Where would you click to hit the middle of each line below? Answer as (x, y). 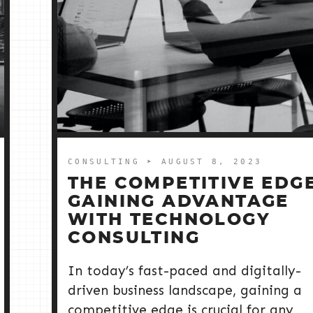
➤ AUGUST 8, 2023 (205, 162)
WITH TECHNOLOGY (169, 220)
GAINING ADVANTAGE (179, 202)
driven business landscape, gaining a (185, 291)
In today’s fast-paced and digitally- (184, 271)
